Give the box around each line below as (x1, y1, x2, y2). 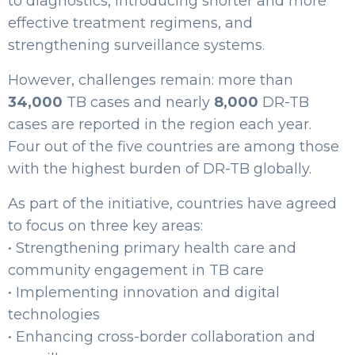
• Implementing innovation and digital (8, 284, 280, 301)
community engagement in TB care (8, 261, 264, 279)
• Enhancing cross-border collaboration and (8, 328, 315, 345)
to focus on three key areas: (8, 217, 203, 235)
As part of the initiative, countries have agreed (8, 195, 337, 212)
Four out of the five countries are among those (8, 138, 339, 155)
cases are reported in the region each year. (8, 116, 311, 133)
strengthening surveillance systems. (8, 36, 265, 54)
